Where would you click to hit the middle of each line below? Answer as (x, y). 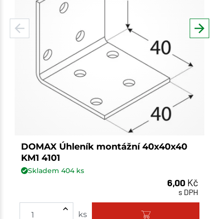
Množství (136, 210)
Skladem (44, 170)
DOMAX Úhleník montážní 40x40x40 (104, 147)
